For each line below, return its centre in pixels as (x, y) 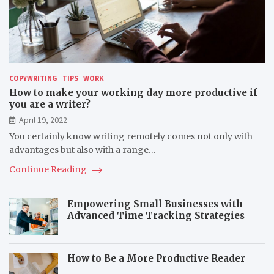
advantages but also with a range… (83, 150)
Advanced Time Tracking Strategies (156, 216)
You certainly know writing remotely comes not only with (131, 137)
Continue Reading (49, 170)
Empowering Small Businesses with (155, 204)
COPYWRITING (33, 78)
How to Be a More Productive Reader (156, 259)
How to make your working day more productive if (133, 93)
